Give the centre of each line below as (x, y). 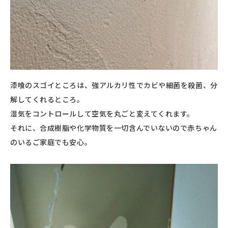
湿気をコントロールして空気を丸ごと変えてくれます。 (102, 113)
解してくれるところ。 (47, 99)
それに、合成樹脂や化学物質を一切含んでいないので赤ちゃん (114, 127)
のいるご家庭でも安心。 (51, 142)
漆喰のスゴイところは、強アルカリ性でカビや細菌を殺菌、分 (114, 85)
